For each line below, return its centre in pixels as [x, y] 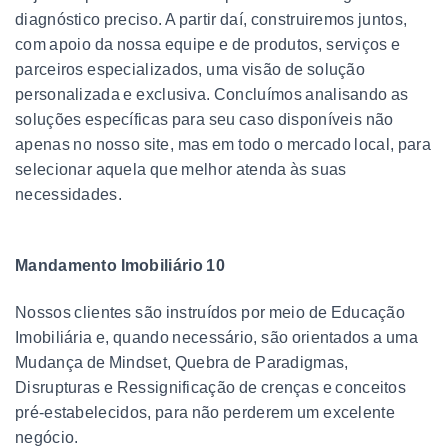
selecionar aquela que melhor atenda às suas [181, 169]
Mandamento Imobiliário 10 [120, 265]
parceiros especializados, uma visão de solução [190, 69]
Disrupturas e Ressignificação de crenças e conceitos [211, 387]
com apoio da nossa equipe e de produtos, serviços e [208, 44]
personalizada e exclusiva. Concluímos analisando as [212, 94]
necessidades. [68, 194]
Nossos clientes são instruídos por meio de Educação [210, 312]
